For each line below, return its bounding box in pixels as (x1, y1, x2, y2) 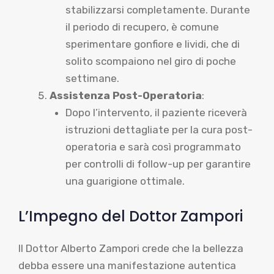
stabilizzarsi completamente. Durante (65, 4, 250, 16)
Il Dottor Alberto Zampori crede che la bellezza (18, 242, 243, 254)
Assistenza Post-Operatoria (50, 89, 202, 102)
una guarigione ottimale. (65, 175, 185, 187)
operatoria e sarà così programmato (65, 141, 241, 153)
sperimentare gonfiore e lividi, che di (65, 38, 240, 50)
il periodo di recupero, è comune (65, 21, 219, 33)
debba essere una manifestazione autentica (18, 259, 236, 272)
